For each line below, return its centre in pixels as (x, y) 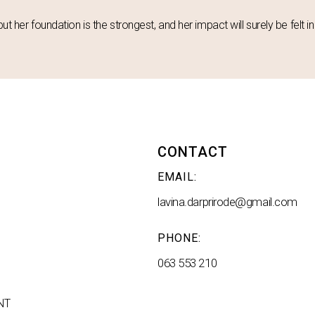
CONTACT (193, 152)
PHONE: (179, 238)
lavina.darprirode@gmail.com (227, 202)
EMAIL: (177, 177)
